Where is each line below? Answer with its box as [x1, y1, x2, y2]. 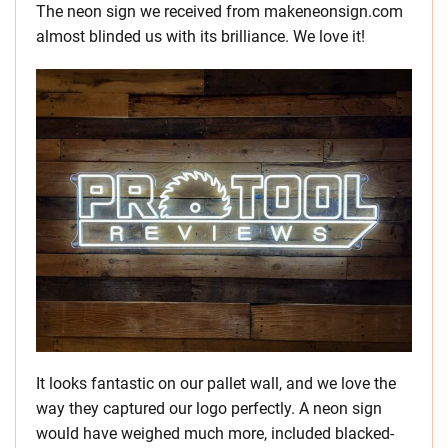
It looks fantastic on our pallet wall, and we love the [36, 374, 396, 394]
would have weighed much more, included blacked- [36, 424, 394, 444]
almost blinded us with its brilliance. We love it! [36, 27, 365, 47]
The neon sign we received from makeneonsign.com [36, 2, 403, 22]
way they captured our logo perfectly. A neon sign [36, 399, 382, 419]
